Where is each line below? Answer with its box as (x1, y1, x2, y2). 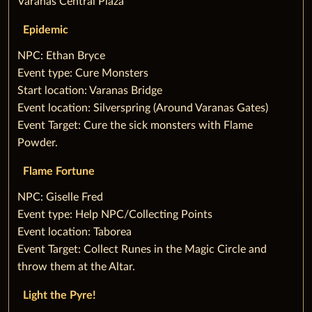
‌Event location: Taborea (17, 226, 132, 237)
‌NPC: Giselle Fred (17, 191, 103, 203)
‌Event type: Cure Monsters (17, 67, 148, 79)
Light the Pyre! (23, 289, 96, 301)
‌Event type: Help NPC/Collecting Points (17, 208, 212, 220)
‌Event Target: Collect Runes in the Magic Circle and (17, 243, 267, 255)
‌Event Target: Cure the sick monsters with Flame (17, 119, 253, 131)
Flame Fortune (23, 165, 95, 177)
